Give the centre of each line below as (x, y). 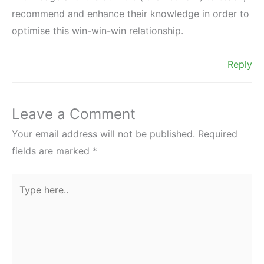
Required (218, 133)
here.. (23, 198)
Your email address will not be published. (103, 133)
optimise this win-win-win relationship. (98, 30)
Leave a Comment (74, 113)
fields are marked (52, 151)
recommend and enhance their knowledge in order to (131, 13)
